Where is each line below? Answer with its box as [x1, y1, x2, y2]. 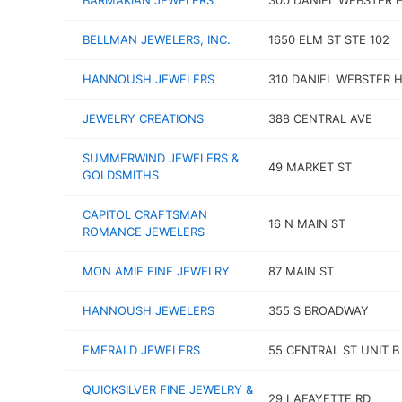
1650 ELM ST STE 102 [267, 32, 389, 47]
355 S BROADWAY [267, 303, 369, 318]
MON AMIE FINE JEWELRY [83, 264, 230, 278]
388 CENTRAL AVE [267, 111, 372, 126]
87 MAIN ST [267, 264, 334, 278]
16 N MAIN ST [267, 215, 345, 231]
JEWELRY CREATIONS [83, 111, 204, 126]
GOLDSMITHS [83, 168, 159, 182]
